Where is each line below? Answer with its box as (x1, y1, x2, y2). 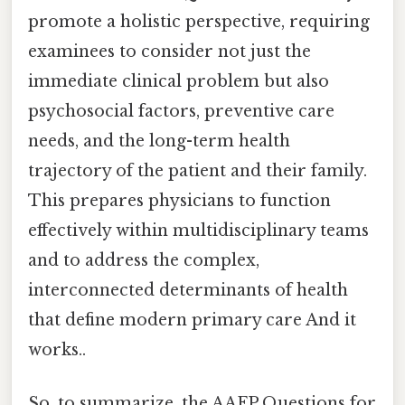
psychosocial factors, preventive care (28, 101, 334, 122)
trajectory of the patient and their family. (28, 161, 367, 182)
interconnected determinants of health (28, 280, 348, 301)
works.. (28, 340, 86, 361)
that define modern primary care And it (28, 310, 356, 331)
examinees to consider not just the (28, 42, 311, 62)
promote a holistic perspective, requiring (28, 12, 370, 33)
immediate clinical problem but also (28, 71, 329, 92)
